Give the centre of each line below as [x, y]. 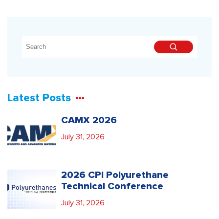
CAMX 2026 [89, 120]
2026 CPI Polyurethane [115, 175]
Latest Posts [39, 98]
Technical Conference [112, 186]
